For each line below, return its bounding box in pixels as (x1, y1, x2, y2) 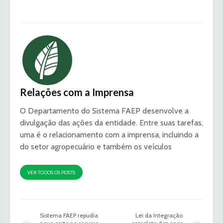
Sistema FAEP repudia (40, 211, 98, 219)
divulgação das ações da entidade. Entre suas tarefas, (20, 117, 203, 127)
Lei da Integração (135, 211, 183, 219)
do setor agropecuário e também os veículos (20, 141, 172, 151)
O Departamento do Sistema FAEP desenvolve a (20, 106, 189, 115)
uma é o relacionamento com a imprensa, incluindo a (20, 129, 199, 139)
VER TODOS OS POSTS (27, 169, 75, 176)
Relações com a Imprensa (20, 86, 134, 98)
